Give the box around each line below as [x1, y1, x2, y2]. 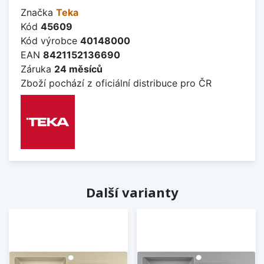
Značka [21, 6, 56, 18]
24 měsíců [54, 62, 103, 75]
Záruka [21, 62, 54, 75]
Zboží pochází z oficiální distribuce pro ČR [21, 77, 212, 89]
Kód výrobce [21, 34, 80, 47]
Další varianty [85, 183, 179, 201]
